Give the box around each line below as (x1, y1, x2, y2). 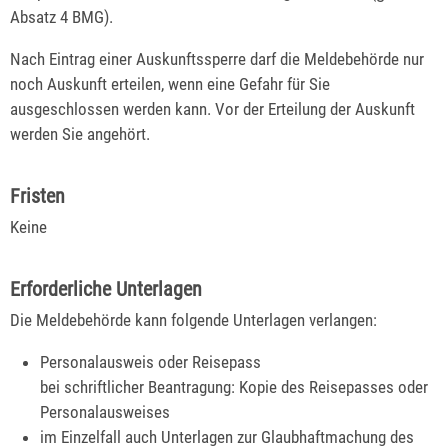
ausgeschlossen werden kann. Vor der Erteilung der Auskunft (10, 98, 415, 119)
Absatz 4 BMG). (10, 7, 113, 28)
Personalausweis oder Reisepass (40, 351, 262, 372)
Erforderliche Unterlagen (10, 276, 202, 301)
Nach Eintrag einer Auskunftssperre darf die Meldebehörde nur (10, 48, 424, 69)
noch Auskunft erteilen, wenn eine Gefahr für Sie (10, 73, 330, 94)
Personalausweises (40, 401, 171, 422)
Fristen (10, 183, 65, 208)
